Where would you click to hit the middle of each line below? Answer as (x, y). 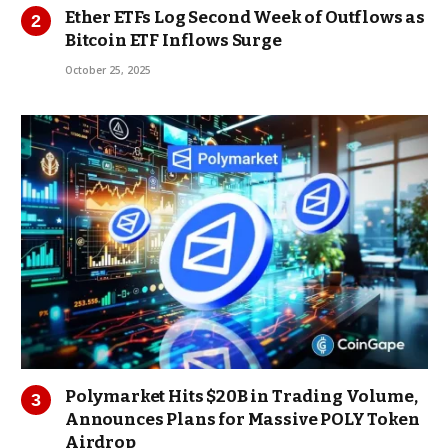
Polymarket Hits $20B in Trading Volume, (241, 397)
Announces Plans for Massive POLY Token (242, 420)
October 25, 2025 (108, 69)
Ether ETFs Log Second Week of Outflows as (245, 17)
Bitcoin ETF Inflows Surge (173, 40)
